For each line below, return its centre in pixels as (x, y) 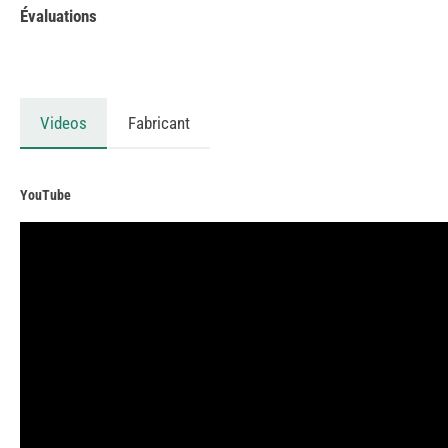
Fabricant (159, 123)
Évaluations (58, 16)
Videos (63, 123)
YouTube (45, 195)
